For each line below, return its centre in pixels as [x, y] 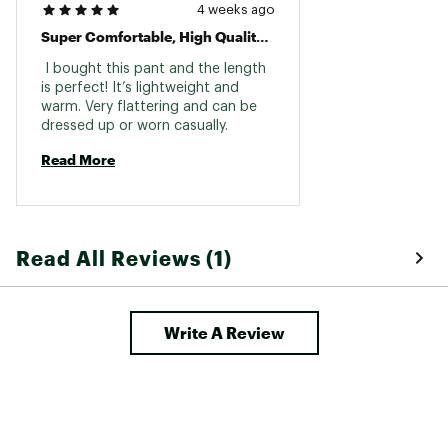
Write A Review [224, 332]
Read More [78, 159]
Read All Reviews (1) [124, 257]
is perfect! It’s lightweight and [140, 87]
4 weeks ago [236, 9]
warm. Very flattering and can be [149, 106]
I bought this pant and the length [153, 68]
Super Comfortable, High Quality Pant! [262, 36]
